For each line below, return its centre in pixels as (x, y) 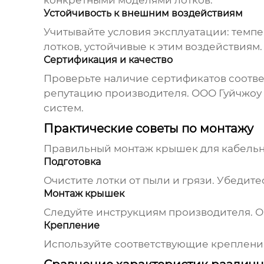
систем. (63, 108)
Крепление (71, 226)
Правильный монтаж (99, 149)
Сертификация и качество (108, 60)
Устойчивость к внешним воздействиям (143, 14)
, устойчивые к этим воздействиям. (171, 47)
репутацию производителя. (117, 93)
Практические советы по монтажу (148, 129)
